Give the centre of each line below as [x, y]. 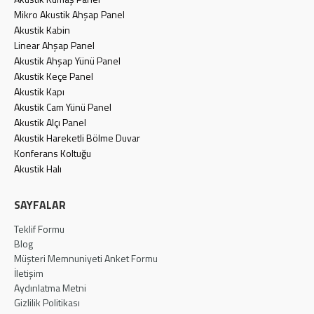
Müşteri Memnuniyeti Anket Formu [86, 259]
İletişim [29, 273]
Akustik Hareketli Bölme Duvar [77, 138]
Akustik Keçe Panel [54, 76]
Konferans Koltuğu [53, 153]
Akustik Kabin [42, 30]
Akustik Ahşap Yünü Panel [67, 61]
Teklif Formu [39, 229]
